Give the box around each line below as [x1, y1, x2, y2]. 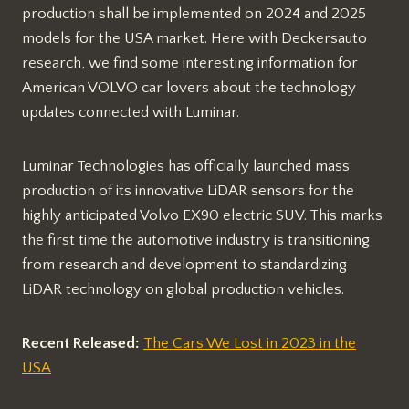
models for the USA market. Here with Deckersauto [22, 29, 367, 47]
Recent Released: [22, 334, 143, 351]
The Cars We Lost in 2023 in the [143, 334, 356, 351]
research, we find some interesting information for [22, 54, 358, 71]
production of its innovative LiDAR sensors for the [22, 182, 354, 199]
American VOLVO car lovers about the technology [22, 79, 356, 96]
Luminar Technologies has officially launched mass [22, 157, 350, 174]
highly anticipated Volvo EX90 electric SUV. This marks [22, 206, 383, 224]
